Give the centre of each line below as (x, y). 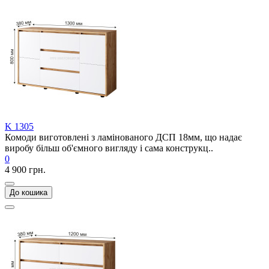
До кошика (29, 192)
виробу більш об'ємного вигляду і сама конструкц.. (109, 148)
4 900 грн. (25, 170)
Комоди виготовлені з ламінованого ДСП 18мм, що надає (123, 137)
